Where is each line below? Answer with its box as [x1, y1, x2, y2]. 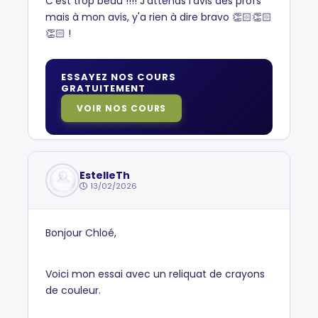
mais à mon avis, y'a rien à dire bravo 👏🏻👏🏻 [45, 10, 272, 24]
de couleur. [45, 283, 104, 297]
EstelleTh [79, 168, 130, 182]
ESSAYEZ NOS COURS [61, 70, 176, 84]
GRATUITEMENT [61, 82, 146, 95]
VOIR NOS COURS [77, 102, 167, 114]
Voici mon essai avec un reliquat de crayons [45, 267, 265, 281]
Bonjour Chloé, [45, 226, 116, 240]
